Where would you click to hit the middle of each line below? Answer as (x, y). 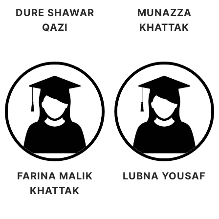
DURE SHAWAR (55, 13)
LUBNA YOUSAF (164, 176)
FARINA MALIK (55, 176)
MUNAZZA (164, 13)
